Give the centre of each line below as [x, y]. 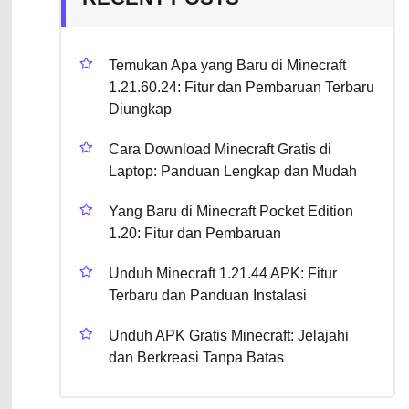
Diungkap [141, 110]
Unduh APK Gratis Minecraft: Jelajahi [229, 336]
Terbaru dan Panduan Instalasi [208, 296]
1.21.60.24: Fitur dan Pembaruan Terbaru [242, 88]
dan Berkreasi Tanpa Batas [197, 358]
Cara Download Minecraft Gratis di [220, 150]
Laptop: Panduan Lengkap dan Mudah [233, 172]
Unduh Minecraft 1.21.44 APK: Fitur [223, 274]
